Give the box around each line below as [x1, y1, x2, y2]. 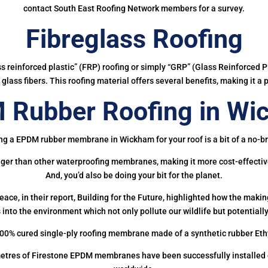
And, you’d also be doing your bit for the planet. [45, 170, 223, 180]
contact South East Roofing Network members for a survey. [23, 3, 245, 13]
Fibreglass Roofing [25, 23, 243, 54]
